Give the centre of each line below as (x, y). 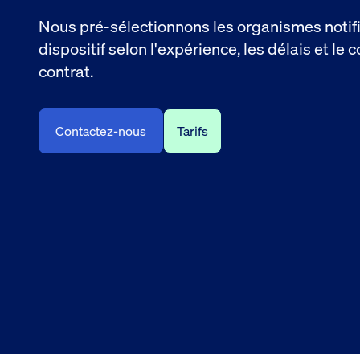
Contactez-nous (101, 131)
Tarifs (192, 131)
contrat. (66, 71)
